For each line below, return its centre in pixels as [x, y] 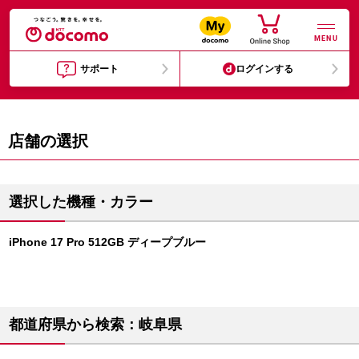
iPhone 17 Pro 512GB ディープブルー [107, 242]
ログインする [265, 69]
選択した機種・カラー [81, 202]
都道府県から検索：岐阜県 [95, 325]
